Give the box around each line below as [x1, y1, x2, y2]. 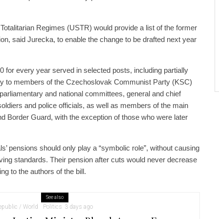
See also [45, 194, 64, 200]
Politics [43, 203, 62, 210]
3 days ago [65, 203, 93, 210]
